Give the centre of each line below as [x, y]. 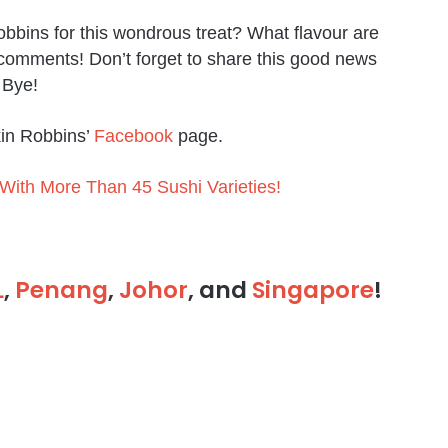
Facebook [136, 136]
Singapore [313, 290]
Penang [62, 290]
